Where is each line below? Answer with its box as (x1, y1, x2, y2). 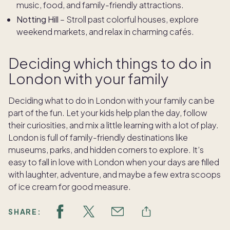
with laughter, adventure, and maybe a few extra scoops (8, 169, 221, 180)
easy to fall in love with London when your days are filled (8, 157, 219, 168)
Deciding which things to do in (8, 54, 212, 72)
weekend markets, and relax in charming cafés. (16, 26, 194, 37)
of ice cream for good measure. (8, 181, 131, 193)
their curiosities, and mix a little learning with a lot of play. (8, 120, 219, 131)
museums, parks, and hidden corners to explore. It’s (8, 144, 204, 156)
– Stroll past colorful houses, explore (60, 14, 199, 25)
